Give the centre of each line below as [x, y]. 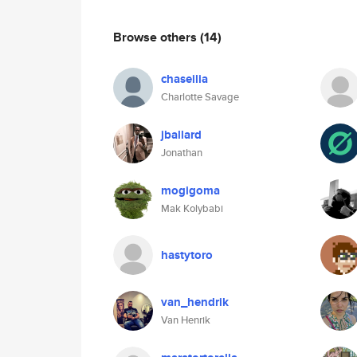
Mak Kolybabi [192, 208]
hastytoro [187, 255]
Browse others [157, 37]
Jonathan [182, 153]
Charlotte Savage [200, 97]
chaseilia [184, 79]
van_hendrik [195, 302]
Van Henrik [186, 320]
